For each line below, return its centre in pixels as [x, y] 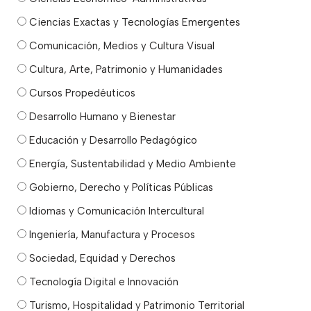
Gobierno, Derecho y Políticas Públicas [120, 187]
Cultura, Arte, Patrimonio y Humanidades [125, 69]
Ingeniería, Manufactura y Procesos [111, 234]
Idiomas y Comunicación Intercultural [115, 211]
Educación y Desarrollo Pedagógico [112, 140]
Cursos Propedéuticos [81, 93]
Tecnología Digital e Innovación [102, 281]
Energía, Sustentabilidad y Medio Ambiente [131, 163]
